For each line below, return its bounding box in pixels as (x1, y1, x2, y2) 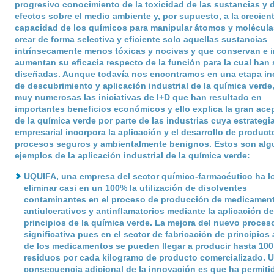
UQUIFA (23, 171, 56, 181)
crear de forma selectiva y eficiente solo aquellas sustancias (14, 34, 267, 44)
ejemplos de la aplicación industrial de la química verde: (14, 150, 250, 160)
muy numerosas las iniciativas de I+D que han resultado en (14, 92, 262, 102)
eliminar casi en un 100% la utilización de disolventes (23, 183, 247, 193)
